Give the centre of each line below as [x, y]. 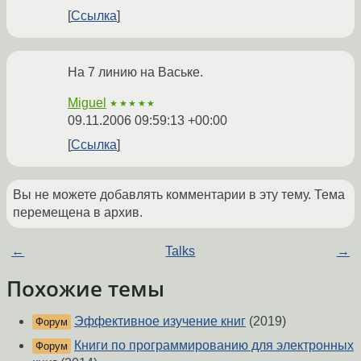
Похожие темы [85, 289]
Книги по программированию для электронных [214, 346]
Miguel [87, 103]
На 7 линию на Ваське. [135, 73]
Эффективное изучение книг [160, 322]
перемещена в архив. [78, 213]
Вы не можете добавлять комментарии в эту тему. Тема [179, 195]
